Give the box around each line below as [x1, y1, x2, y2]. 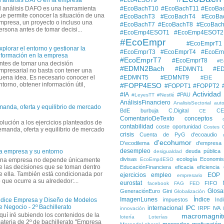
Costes [203, 123, 220, 129]
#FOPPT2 [193, 82, 219, 89]
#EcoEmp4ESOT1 [120, 28, 169, 36]
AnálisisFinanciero [120, 98, 170, 106]
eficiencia [197, 163, 219, 170]
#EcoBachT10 [120, 4, 158, 12]
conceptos [184, 114, 212, 122]
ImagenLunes [120, 195, 157, 203]
